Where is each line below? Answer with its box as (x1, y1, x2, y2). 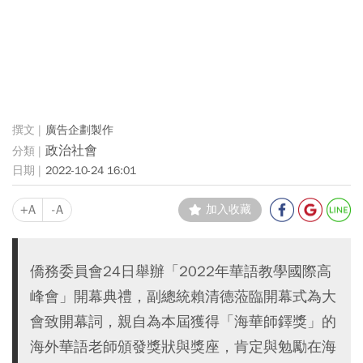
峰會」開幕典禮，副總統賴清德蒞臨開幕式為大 (30, 287, 336, 306)
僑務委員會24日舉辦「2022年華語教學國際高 (30, 262, 331, 281)
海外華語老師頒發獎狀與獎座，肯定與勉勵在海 (30, 337, 336, 357)
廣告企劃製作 (45, 122, 113, 137)
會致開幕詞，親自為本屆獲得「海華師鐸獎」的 (30, 312, 336, 331)
